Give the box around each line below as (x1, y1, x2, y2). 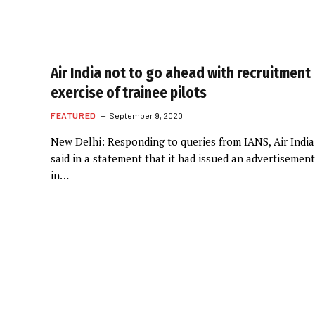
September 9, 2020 (108, 110, 183, 120)
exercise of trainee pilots (51, 84, 207, 102)
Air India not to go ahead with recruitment (51, 64, 311, 82)
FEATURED (51, 110, 96, 120)
